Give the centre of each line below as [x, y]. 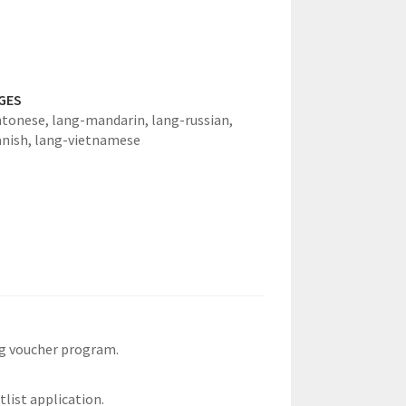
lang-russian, [192, 120]
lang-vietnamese [87, 140]
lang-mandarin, [101, 120]
